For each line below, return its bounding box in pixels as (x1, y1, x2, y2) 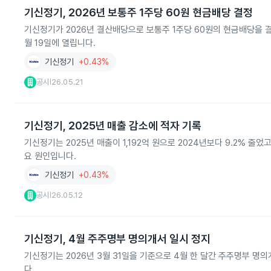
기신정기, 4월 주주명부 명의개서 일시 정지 (24, 232, 211, 245)
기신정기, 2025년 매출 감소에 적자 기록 (24, 119, 201, 132)
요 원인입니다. (24, 151, 76, 162)
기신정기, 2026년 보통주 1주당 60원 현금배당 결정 (24, 6, 253, 19)
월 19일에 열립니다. (24, 38, 96, 48)
